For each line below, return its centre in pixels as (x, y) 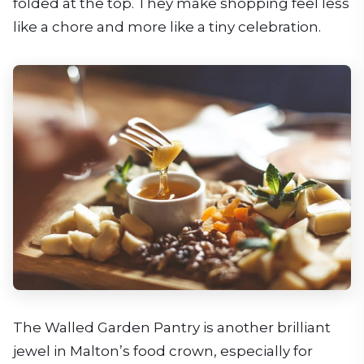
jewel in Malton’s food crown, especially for (163, 351)
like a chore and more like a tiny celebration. (167, 26)
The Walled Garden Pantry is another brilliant (172, 327)
